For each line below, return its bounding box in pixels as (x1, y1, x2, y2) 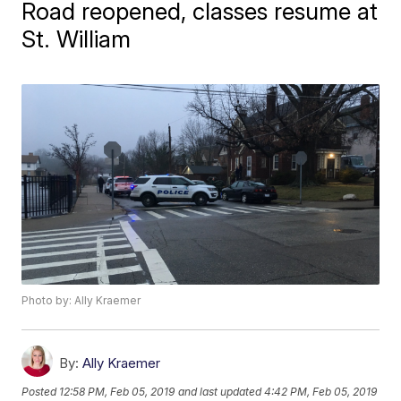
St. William (21, 25, 132, 53)
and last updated (178, 384, 262, 398)
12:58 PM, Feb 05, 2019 (59, 384, 175, 398)
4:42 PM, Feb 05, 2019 (264, 384, 378, 398)
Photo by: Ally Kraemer (21, 294, 141, 308)
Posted (21, 384, 60, 398)
